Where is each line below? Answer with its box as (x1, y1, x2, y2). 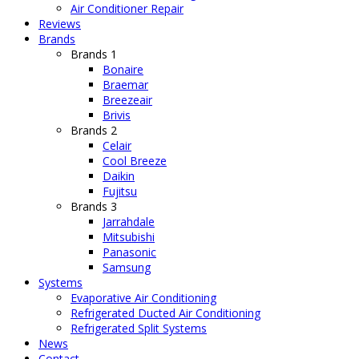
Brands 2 (71, 123, 117, 139)
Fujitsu (103, 184, 137, 200)
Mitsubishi (103, 229, 155, 245)
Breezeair (103, 92, 152, 108)
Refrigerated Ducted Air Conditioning (71, 305, 260, 321)
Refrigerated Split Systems (71, 321, 207, 337)
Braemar (103, 77, 148, 93)
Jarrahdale (103, 214, 155, 230)
